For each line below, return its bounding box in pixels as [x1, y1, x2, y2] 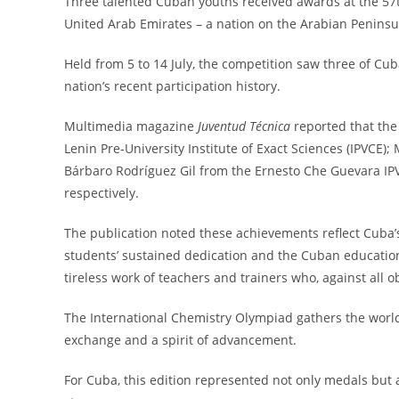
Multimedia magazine [64, 117, 198, 134]
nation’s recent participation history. [64, 77, 281, 94]
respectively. [64, 183, 139, 201]
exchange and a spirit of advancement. [64, 330, 297, 348]
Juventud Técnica [198, 117, 290, 134]
